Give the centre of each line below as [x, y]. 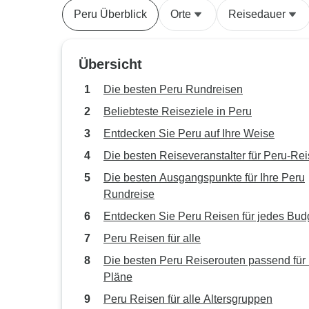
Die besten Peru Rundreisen [173, 89]
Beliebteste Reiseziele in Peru [178, 111]
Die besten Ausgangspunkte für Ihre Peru [204, 178]
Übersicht [110, 64]
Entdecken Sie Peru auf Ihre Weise [189, 133]
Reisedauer [257, 14]
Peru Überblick [110, 14]
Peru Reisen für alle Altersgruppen [188, 299]
